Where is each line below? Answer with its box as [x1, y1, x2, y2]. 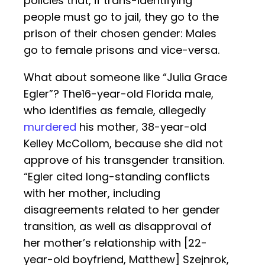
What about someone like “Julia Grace [24, 70, 227, 85]
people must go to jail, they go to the [24, 9, 219, 25]
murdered [24, 119, 76, 135]
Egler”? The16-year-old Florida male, [24, 86, 214, 102]
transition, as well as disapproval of [24, 219, 212, 234]
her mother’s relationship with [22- [24, 235, 207, 251]
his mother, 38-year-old [76, 119, 206, 135]
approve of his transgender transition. [24, 153, 224, 168]
